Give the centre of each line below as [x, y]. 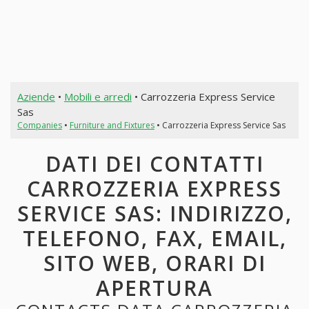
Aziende [36, 96]
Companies [39, 125]
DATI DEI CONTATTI [154, 164]
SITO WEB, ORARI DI [154, 263]
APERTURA [154, 288]
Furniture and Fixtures [112, 125]
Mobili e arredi [98, 96]
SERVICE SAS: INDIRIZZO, [154, 214]
